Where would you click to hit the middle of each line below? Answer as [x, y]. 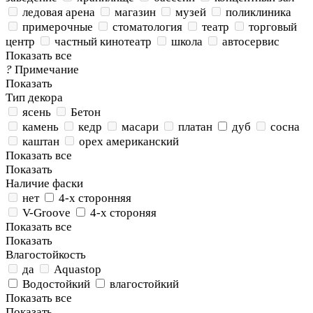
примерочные [58, 27]
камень [41, 127]
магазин [135, 12]
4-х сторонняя [95, 198]
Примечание [47, 70]
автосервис [251, 42]
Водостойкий [56, 284]
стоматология [147, 27]
